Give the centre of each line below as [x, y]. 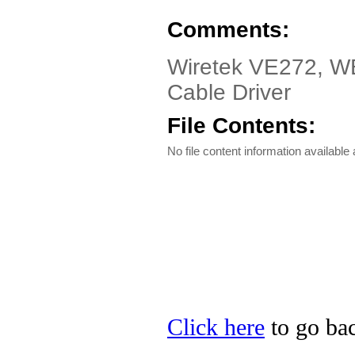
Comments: [228, 30]
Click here [216, 327]
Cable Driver [229, 92]
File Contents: [241, 126]
